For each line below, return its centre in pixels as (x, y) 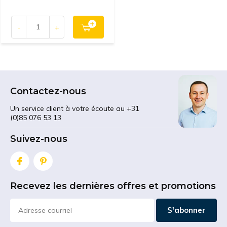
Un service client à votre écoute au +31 (75, 108)
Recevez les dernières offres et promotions (113, 186)
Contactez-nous (48, 91)
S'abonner (186, 210)
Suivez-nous (39, 139)
